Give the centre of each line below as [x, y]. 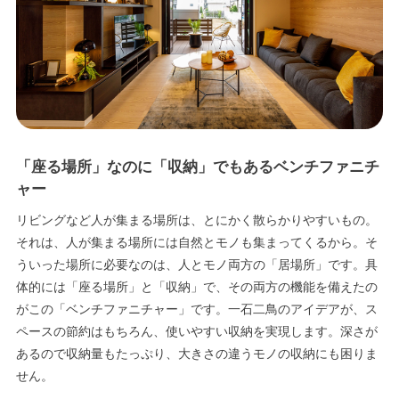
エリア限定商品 [199, 62]
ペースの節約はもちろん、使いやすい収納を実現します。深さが [196, 331]
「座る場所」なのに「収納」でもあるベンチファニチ [197, 167]
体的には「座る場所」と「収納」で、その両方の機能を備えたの [196, 286]
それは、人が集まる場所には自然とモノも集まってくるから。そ [196, 242]
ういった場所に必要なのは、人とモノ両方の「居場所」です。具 [196, 264]
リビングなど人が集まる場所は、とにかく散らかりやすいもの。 [196, 220]
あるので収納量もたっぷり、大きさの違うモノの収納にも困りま [196, 353]
